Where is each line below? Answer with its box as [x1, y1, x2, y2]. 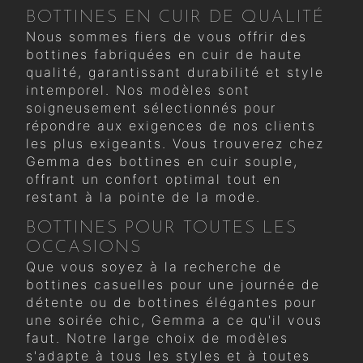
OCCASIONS [26, 238, 142, 256]
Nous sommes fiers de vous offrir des [26, 28, 307, 45]
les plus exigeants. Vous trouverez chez [26, 135, 324, 152]
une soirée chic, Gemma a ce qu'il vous [26, 311, 322, 328]
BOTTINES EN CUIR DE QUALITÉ [26, 8, 325, 26]
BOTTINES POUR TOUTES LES [26, 219, 297, 237]
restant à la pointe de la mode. [26, 188, 261, 205]
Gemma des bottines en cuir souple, [26, 152, 298, 169]
